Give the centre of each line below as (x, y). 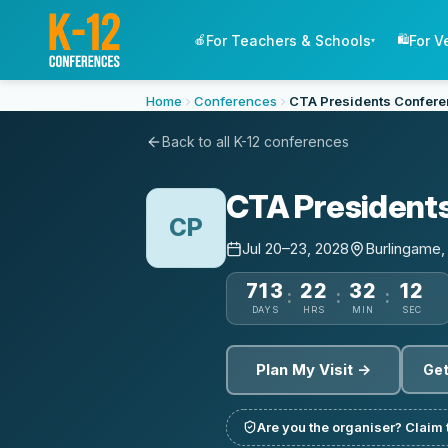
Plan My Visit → (313, 369)
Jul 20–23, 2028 (295, 248)
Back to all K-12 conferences (255, 141)
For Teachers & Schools (289, 40)
